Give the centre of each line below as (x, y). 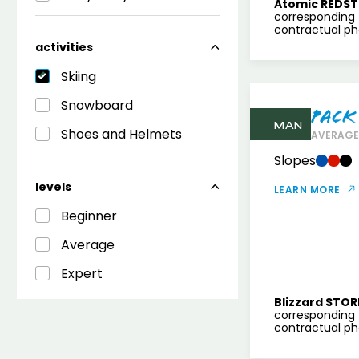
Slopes (295, 161)
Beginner (89, 216)
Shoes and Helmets (121, 134)
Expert (81, 273)
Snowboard (97, 105)
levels (53, 187)
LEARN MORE (307, 190)
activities (64, 47)
